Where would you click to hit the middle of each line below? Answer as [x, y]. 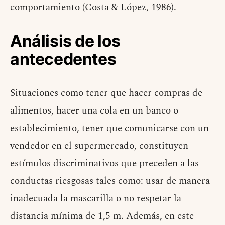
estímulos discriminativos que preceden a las [104, 163]
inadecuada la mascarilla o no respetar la [96, 198]
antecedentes [63, 59]
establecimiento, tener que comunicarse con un [109, 128]
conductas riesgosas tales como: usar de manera [110, 181]
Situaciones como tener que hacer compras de [106, 93]
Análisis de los [66, 41]
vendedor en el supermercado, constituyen [99, 146]
